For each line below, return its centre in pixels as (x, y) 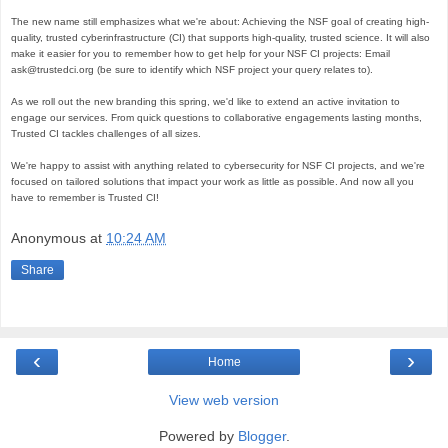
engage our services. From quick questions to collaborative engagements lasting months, (216, 118)
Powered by (198, 435)
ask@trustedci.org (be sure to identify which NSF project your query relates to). (193, 70)
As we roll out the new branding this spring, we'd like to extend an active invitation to (205, 102)
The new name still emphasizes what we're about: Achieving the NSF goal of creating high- (220, 22)
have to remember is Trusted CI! (85, 198)
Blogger (261, 435)
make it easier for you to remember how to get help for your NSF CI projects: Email (200, 54)
